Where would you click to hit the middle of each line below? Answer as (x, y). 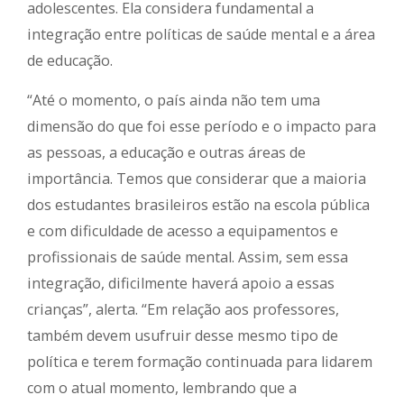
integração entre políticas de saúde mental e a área (201, 35)
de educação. (70, 61)
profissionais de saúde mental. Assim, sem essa (188, 257)
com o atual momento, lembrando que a (162, 388)
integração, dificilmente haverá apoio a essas (181, 284)
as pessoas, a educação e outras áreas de (166, 153)
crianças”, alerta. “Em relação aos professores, (183, 310)
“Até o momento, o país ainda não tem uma (174, 101)
